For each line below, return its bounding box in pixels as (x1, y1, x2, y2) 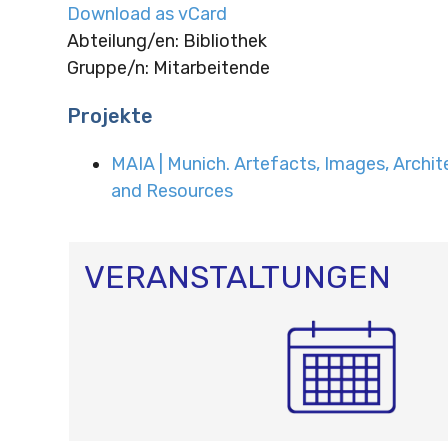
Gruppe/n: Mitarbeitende (66, 56, 270, 79)
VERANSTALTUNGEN (83, 257, 391, 296)
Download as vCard (66, 2, 227, 25)
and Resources (110, 179, 233, 202)
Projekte (66, 103, 153, 128)
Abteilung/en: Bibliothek (66, 29, 267, 52)
